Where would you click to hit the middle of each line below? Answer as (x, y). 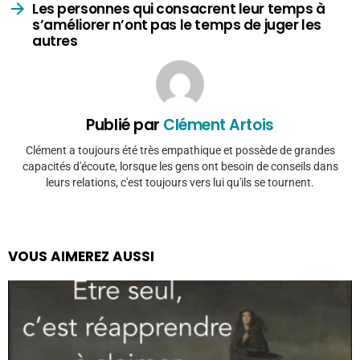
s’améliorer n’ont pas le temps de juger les (177, 25)
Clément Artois (219, 125)
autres (55, 41)
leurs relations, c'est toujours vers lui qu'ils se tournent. (180, 182)
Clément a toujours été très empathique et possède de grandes (180, 150)
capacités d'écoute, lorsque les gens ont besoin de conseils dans (180, 166)
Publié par (125, 125)
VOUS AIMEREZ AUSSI (81, 256)
